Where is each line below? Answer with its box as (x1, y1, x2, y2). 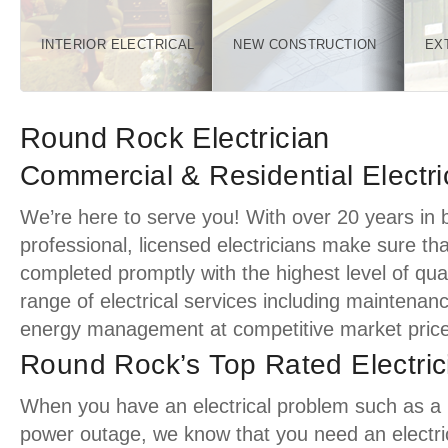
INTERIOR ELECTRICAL (41, 36, 195, 52)
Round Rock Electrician (20, 122, 330, 154)
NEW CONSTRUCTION (233, 36, 377, 52)
